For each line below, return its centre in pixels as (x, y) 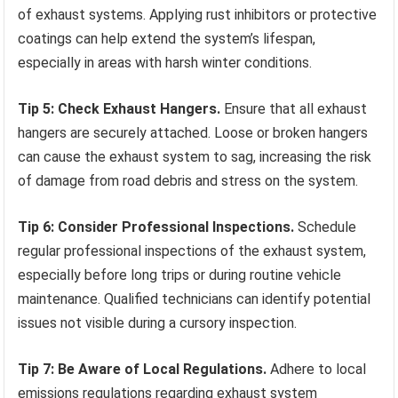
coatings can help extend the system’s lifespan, (167, 39)
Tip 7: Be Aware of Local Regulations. (143, 370)
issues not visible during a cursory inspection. (158, 323)
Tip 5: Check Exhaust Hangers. (119, 109)
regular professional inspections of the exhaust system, (192, 251)
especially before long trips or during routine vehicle (180, 275)
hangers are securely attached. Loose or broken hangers (193, 133)
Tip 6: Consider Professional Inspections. (156, 227)
